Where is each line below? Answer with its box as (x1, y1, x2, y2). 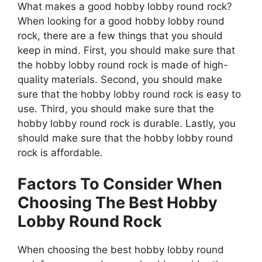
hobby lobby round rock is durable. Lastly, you (18, 117, 236, 129)
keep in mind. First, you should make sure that (18, 44, 235, 56)
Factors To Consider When (18, 174, 222, 194)
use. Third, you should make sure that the (18, 102, 214, 115)
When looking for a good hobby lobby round (18, 15, 225, 27)
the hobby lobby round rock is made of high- (18, 58, 228, 71)
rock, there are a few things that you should (18, 29, 223, 42)
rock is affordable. (18, 146, 103, 158)
